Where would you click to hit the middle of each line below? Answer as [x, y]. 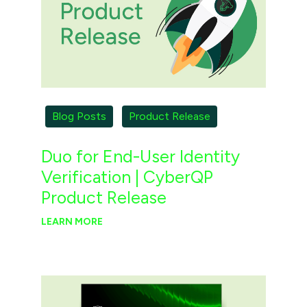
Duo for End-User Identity [140, 156]
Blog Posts [79, 116]
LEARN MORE [72, 221]
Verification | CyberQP [127, 176]
